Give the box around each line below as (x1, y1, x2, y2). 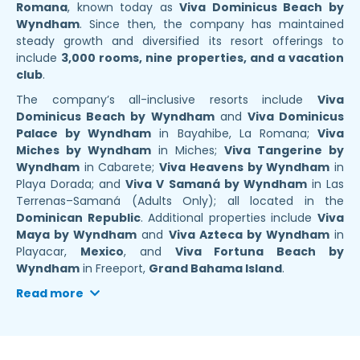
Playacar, (16, 243, 80, 260)
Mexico (80, 243, 124, 260)
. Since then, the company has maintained (80, 15, 344, 32)
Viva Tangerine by (224, 141, 344, 158)
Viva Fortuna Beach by (174, 243, 345, 260)
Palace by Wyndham (16, 125, 152, 141)
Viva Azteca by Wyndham (168, 226, 329, 243)
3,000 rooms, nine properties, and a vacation (61, 49, 345, 66)
